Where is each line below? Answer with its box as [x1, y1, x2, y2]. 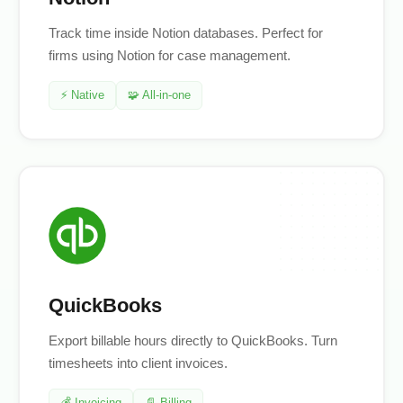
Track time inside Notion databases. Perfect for [49, 25, 323, 41]
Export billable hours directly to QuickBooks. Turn [49, 333, 337, 349]
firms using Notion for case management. [49, 48, 291, 64]
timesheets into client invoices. [49, 355, 228, 372]
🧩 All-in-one [128, 88, 191, 103]
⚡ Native [60, 88, 104, 103]
